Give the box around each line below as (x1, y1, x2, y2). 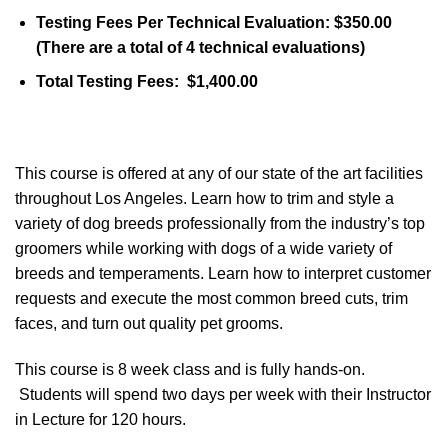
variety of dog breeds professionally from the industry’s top (15, 214, 425, 232)
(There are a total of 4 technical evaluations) (35, 38, 365, 56)
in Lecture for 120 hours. (15, 410, 186, 428)
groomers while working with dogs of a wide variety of (15, 239, 392, 257)
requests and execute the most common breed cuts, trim (15, 289, 408, 307)
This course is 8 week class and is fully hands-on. (15, 360, 365, 378)
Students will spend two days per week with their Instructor (15, 385, 431, 403)
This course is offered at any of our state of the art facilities (15, 164, 423, 182)
